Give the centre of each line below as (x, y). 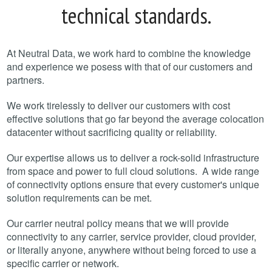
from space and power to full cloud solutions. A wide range (133, 171)
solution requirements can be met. (80, 197)
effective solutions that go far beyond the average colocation (135, 118)
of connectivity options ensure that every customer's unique (133, 184)
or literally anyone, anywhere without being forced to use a (131, 250)
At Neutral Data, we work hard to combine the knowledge (129, 53)
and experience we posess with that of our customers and (130, 66)
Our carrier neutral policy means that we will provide (118, 223)
